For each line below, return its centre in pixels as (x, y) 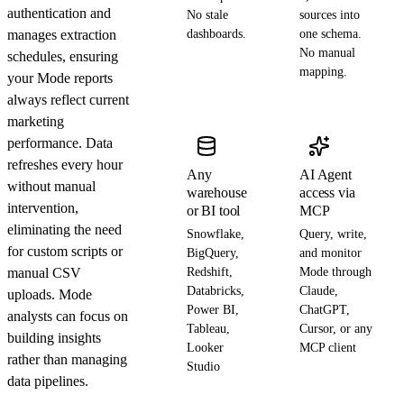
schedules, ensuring (63, 57)
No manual (328, 53)
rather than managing (67, 360)
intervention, (43, 208)
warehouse (216, 193)
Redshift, (209, 272)
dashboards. (216, 34)
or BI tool (213, 211)
